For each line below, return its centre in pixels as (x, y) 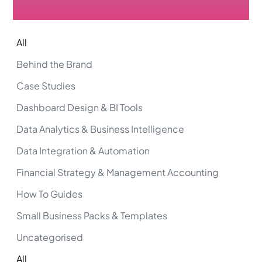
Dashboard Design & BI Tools (80, 107)
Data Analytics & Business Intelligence (100, 129)
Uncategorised (50, 237)
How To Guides (49, 194)
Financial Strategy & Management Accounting (118, 172)
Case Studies (46, 85)
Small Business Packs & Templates (92, 215)
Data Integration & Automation (83, 150)
